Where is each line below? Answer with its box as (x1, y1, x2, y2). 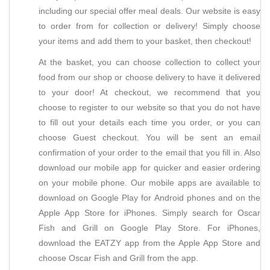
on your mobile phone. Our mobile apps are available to (39, 178, 260, 187)
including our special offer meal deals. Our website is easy (39, 6, 260, 16)
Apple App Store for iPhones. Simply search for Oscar (39, 208, 260, 218)
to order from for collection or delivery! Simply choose (39, 21, 260, 31)
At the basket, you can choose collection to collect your (39, 57, 260, 67)
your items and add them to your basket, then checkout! (39, 36, 251, 46)
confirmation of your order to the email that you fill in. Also (39, 148, 260, 157)
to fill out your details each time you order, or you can (39, 118, 260, 127)
